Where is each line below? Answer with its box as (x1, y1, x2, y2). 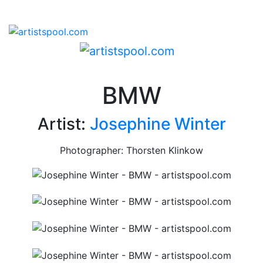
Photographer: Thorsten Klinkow (60, 144, 203, 157)
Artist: (37, 114, 90, 134)
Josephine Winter (89, 114, 226, 134)
